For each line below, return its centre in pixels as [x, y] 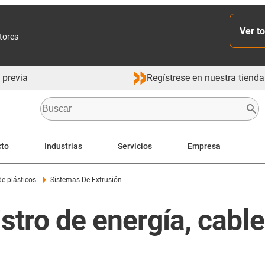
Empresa [204, 146]
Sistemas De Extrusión [86, 180]
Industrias [63, 146]
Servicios [135, 146]
